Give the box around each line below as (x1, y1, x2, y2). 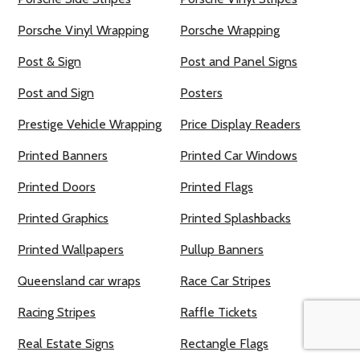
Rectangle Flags (180, 336, 268, 352)
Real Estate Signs (18, 336, 114, 352)
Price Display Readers (180, 117, 301, 133)
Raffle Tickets (180, 305, 257, 321)
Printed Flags (180, 179, 253, 195)
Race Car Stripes (180, 273, 271, 289)
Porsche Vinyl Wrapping (18, 22, 149, 39)
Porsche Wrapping (180, 22, 280, 39)
